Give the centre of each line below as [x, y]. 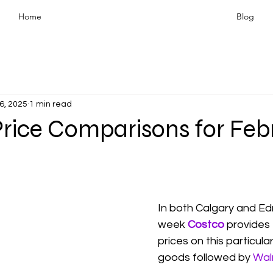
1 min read [51, 104]
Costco [206, 225]
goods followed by [205, 257]
